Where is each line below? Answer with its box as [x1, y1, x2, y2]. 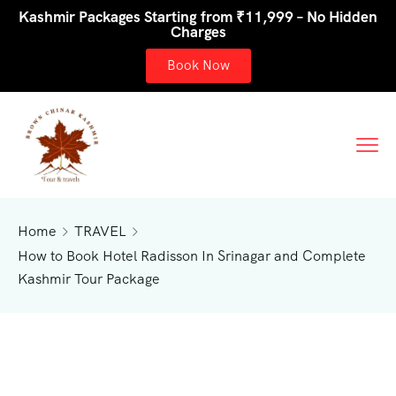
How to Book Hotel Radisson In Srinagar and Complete [18, 247, 366, 265]
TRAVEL [74, 222, 126, 240]
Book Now [166, 57, 230, 74]
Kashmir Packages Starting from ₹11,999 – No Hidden [19, 7, 377, 27]
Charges [170, 22, 226, 42]
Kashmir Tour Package [18, 270, 160, 288]
